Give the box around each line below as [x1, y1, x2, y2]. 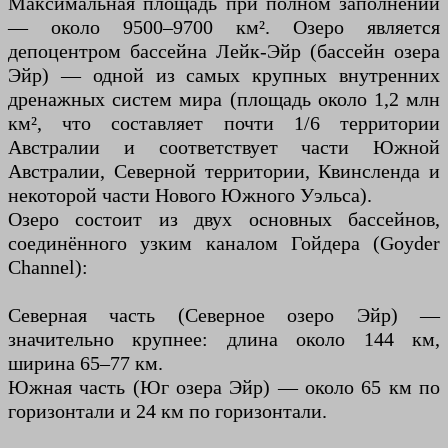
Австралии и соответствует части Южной [8, 135, 440, 158]
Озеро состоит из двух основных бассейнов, [8, 207, 440, 230]
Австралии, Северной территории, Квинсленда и [8, 159, 440, 182]
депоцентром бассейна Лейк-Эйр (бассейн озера [8, 39, 440, 62]
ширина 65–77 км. [8, 351, 163, 374]
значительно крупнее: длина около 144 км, [8, 327, 440, 350]
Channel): [8, 255, 88, 278]
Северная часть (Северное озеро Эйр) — [8, 303, 440, 326]
